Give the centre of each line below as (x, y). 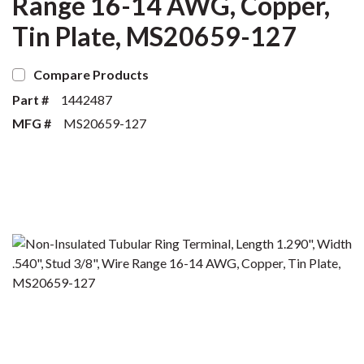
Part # (30, 100)
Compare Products (91, 74)
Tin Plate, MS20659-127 (154, 36)
